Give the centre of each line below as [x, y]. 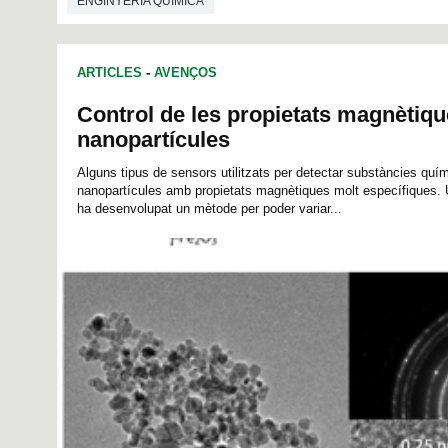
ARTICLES [109, 73]
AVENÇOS [185, 73]
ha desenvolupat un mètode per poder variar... [209, 209]
